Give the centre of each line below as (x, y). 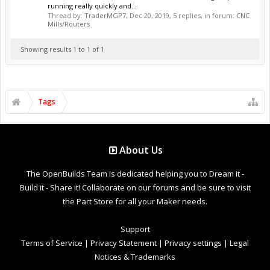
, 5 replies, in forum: (203, 15)
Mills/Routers (69, 24)
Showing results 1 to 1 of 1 (62, 49)
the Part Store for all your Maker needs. (135, 201)
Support (135, 229)
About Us (141, 150)
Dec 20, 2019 (149, 15)
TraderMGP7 (105, 15)
